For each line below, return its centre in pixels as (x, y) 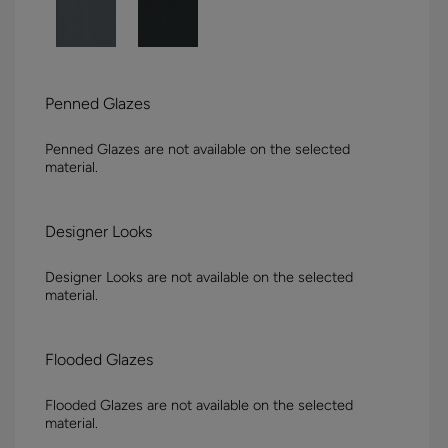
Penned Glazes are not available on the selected (197, 149)
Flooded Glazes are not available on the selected (199, 405)
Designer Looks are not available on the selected (199, 277)
